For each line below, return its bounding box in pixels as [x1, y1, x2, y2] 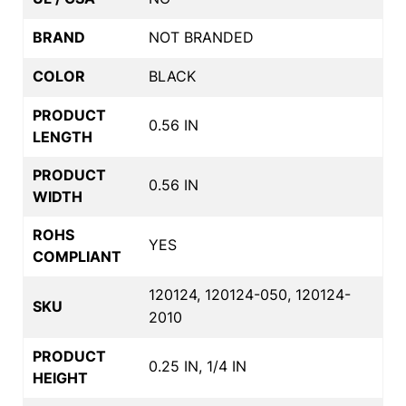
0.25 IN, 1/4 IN [149, 356, 246, 375]
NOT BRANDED [149, 27, 254, 46]
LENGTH [33, 127, 92, 146]
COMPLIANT [33, 246, 121, 266]
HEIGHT [33, 368, 88, 387]
